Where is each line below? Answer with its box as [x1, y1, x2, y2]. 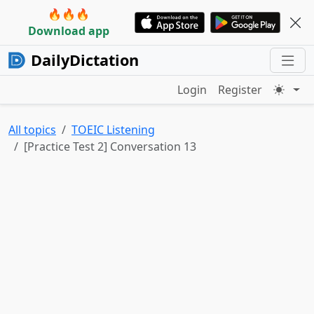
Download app [28, 23, 109, 39]
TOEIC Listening [71, 122, 155, 137]
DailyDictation [31, 50, 139, 70]
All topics [8, 122, 56, 137]
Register [218, 82, 263, 97]
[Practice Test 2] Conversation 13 [24, 139, 196, 154]
